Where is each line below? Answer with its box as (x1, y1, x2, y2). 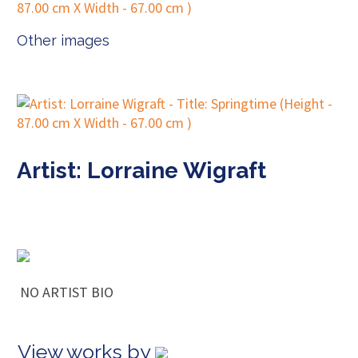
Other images (17, 32, 109, 49)
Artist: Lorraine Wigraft (17, 157, 266, 184)
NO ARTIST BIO (17, 283, 113, 301)
